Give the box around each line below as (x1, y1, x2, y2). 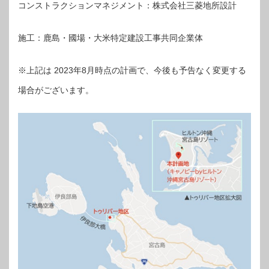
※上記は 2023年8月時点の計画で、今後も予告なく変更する (18, 65, 246, 76)
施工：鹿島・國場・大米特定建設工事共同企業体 (18, 33, 203, 43)
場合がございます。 (18, 85, 94, 95)
